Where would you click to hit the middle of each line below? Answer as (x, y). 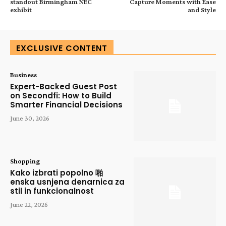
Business (23, 74)
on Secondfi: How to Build (61, 95)
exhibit (21, 9)
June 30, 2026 (30, 118)
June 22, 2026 (29, 204)
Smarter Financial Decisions (66, 104)
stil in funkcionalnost (52, 191)
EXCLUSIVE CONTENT (62, 48)
